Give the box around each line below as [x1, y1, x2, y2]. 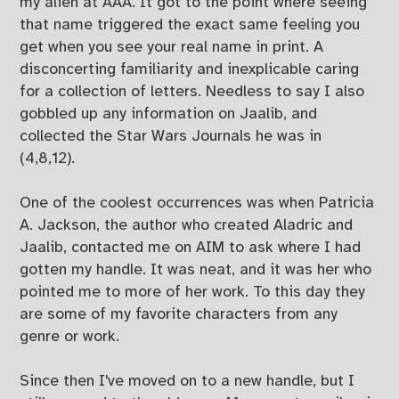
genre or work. [20, 329, 120, 346]
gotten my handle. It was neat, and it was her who [20, 262, 372, 279]
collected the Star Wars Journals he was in [20, 127, 322, 144]
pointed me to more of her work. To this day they [20, 284, 366, 301]
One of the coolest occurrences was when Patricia [20, 195, 375, 212]
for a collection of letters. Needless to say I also [20, 83, 365, 100]
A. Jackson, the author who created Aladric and [20, 217, 354, 234]
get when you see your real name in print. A [20, 38, 324, 55]
